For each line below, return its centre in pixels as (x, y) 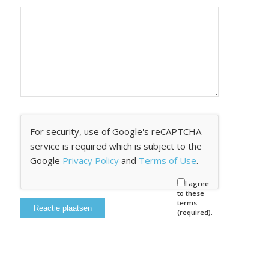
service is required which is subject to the (116, 146)
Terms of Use (167, 160)
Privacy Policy (90, 160)
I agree (197, 183)
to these (190, 193)
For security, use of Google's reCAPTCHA (115, 131)
